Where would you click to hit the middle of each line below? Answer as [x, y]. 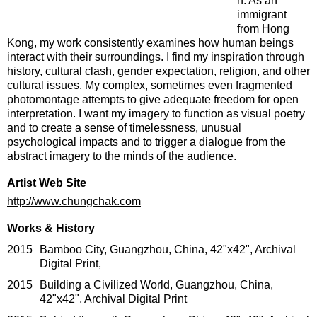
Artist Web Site [47, 183]
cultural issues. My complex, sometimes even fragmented [150, 85]
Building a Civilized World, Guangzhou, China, [156, 284]
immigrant [262, 14]
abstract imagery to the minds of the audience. [122, 156]
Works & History [51, 228]
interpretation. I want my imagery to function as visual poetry [156, 113]
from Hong [263, 28]
